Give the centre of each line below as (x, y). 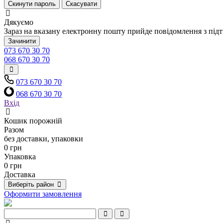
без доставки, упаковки (44, 139)
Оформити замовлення (43, 194)
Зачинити (22, 41)
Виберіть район (32, 184)
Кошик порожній (33, 121)
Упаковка (20, 157)
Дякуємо (19, 22)
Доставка (20, 174)
